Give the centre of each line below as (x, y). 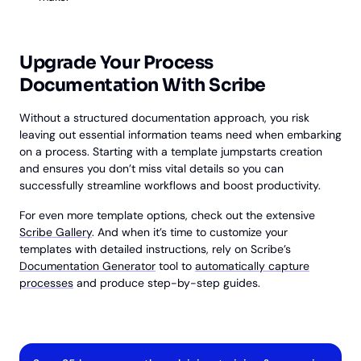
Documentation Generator (87, 266)
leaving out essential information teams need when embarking (180, 135)
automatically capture (252, 266)
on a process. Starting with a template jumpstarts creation (171, 152)
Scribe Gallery (56, 232)
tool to (175, 266)
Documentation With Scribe (143, 85)
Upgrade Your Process (117, 63)
